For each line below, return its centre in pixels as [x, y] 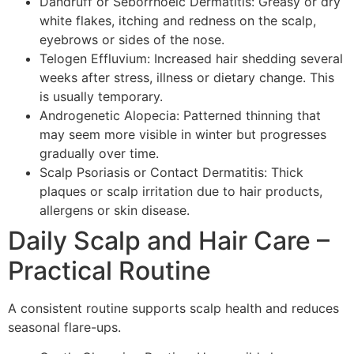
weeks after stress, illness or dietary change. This [187, 77]
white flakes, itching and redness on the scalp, [178, 20]
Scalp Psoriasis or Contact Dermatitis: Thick [171, 172]
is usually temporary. [101, 96]
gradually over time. [99, 153]
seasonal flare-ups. [64, 327]
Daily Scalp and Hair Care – [169, 240]
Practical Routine [109, 270]
